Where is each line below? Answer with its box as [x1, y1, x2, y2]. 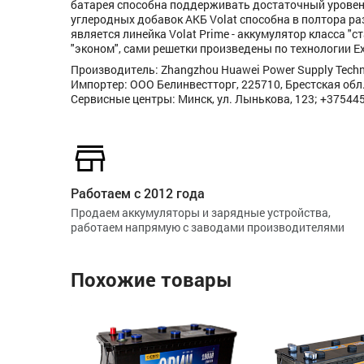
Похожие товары [71, 266, 232, 292]
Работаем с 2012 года [71, 184, 205, 201]
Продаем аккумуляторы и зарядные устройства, [71, 205, 331, 220]
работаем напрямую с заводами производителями [71, 219, 344, 235]
